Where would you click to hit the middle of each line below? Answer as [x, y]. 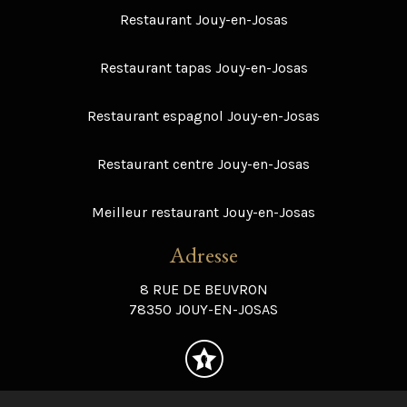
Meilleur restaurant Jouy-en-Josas [203, 212]
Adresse [203, 254]
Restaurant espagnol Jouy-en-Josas [203, 115]
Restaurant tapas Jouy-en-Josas [203, 67]
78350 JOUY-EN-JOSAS [203, 309]
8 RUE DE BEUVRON [203, 289]
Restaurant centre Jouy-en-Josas [203, 164]
